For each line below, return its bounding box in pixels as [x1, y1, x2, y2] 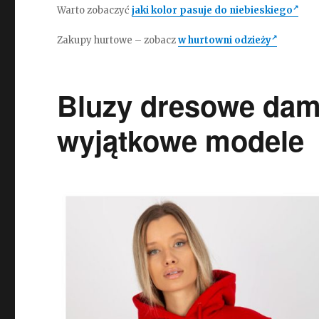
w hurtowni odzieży [178, 34, 272, 46]
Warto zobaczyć [57, 4, 132, 16]
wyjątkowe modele [57, 120, 305, 160]
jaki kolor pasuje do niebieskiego [132, 4, 293, 16]
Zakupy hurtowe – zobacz [57, 34, 179, 46]
